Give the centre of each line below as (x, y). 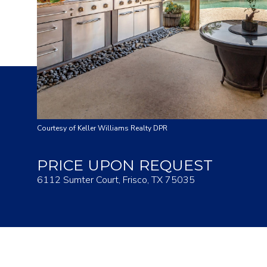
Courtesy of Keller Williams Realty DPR (102, 128)
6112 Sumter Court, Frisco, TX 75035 (116, 180)
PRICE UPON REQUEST (125, 165)
